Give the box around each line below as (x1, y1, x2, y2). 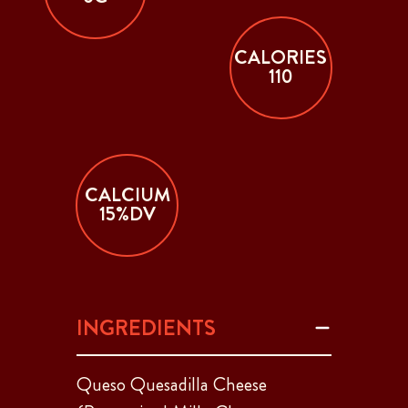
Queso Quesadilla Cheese (76, 370, 267, 398)
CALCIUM (84, 181, 170, 209)
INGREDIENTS (76, 311, 216, 343)
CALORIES (234, 44, 328, 72)
